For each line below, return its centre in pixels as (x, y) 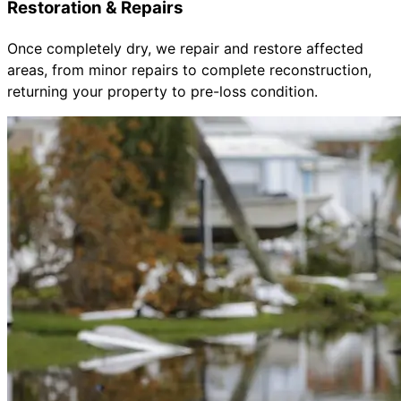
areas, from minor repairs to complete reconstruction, (189, 69)
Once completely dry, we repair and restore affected (185, 48)
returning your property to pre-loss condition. (162, 91)
